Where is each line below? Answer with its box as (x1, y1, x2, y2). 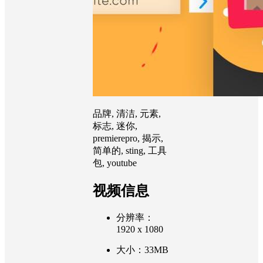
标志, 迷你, (93, 120, 137, 131)
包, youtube (93, 157, 137, 168)
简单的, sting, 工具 (93, 145, 167, 156)
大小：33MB (116, 244, 168, 255)
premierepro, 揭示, (93, 133, 163, 143)
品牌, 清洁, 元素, (93, 108, 161, 119)
